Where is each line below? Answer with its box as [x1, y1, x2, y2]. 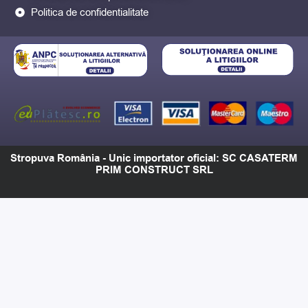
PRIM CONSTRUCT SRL [95, 162, 213, 177]
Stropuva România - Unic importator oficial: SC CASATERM [10, 151, 298, 166]
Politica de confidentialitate [30, 5, 148, 20]
